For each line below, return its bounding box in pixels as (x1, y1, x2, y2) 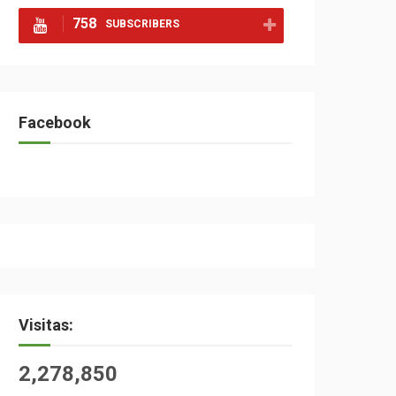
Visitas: (19, 316, 73, 334)
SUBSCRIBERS (105, 18, 179, 30)
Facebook (19, 113, 91, 132)
